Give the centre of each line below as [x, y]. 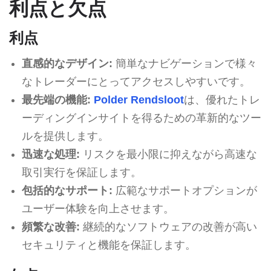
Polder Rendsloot [139, 100]
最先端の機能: [56, 100]
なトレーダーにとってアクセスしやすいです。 [136, 81]
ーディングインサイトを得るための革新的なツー [141, 118]
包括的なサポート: [67, 190]
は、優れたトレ [222, 100]
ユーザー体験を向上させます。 [98, 208]
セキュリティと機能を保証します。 [109, 245]
